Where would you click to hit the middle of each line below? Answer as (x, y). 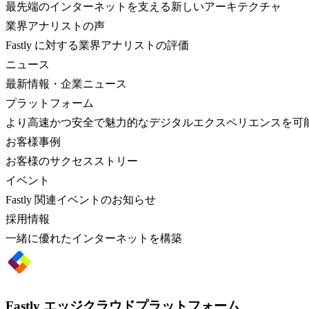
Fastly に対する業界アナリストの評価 (97, 46)
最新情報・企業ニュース (66, 84)
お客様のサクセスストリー (72, 161)
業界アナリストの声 (55, 26)
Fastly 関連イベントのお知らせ (81, 200)
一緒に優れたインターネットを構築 (94, 239)
